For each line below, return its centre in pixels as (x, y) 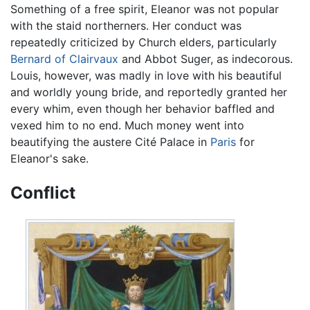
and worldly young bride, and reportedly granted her (149, 92)
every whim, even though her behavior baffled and (143, 109)
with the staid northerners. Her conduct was (126, 26)
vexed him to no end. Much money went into (127, 126)
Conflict (43, 192)
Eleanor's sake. (49, 159)
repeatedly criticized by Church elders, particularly (144, 43)
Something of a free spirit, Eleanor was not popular (145, 9)
